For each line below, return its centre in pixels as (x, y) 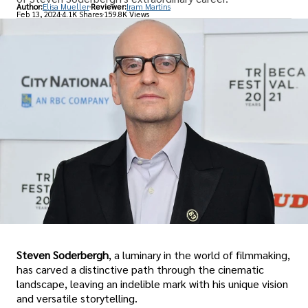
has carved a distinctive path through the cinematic (140, 269)
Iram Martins (148, 7)
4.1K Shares (82, 14)
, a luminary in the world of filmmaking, (199, 255)
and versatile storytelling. (77, 298)
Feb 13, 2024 (38, 14)
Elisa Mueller (66, 7)
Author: (30, 7)
